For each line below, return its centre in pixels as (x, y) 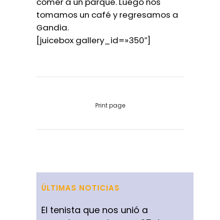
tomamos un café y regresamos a (107, 15)
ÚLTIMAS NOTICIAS (81, 188)
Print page (110, 105)
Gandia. (53, 27)
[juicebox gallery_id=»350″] (94, 40)
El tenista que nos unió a (95, 210)
